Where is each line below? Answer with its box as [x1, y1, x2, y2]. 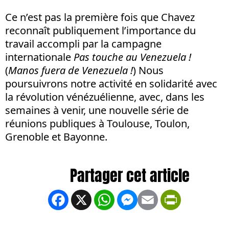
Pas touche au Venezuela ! [74, 50, 191, 64]
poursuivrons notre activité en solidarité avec [5, 77, 217, 90]
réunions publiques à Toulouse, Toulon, [5, 117, 190, 130]
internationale [5, 50, 74, 64]
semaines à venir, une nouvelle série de [5, 103, 189, 117]
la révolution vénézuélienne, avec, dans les [5, 90, 204, 104]
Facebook [70, 192, 116, 206]
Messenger [139, 192, 192, 206]
